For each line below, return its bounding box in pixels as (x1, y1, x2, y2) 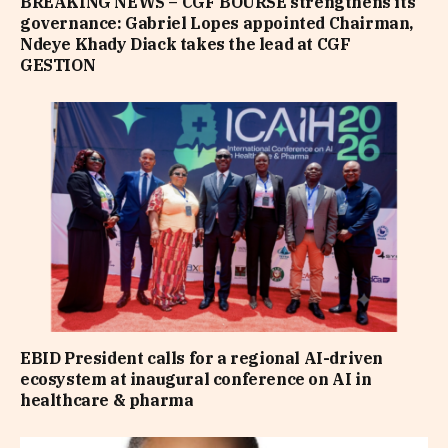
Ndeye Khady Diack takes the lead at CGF (20, 34, 351, 55)
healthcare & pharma (20, 389, 194, 410)
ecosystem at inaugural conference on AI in (20, 368, 372, 389)
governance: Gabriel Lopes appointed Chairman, (20, 13, 414, 34)
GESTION (20, 55, 96, 76)
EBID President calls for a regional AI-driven (20, 347, 384, 368)
